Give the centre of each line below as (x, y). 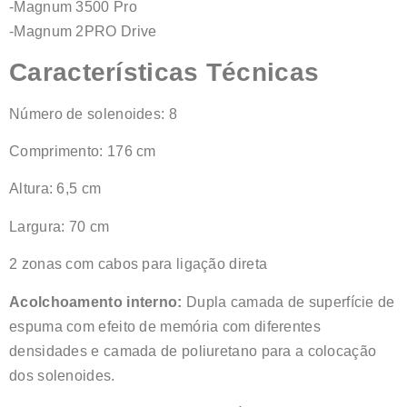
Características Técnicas (164, 72)
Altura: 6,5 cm (55, 189)
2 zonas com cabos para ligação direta (139, 264)
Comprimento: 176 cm (83, 152)
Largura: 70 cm (60, 226)
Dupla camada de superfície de (288, 302)
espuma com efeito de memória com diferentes (165, 326)
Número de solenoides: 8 (93, 114)
